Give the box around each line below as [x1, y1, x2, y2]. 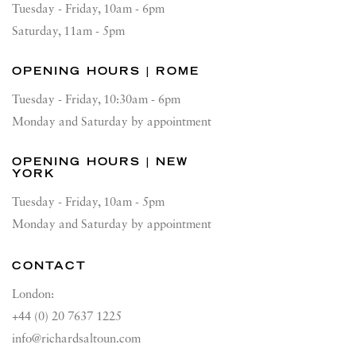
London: [12, 289, 57, 301]
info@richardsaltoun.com [12, 334, 141, 346]
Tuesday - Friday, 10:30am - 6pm [12, 95, 180, 106]
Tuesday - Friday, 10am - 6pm [12, 4, 164, 16]
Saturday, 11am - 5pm [12, 26, 125, 38]
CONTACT [12, 259, 87, 273]
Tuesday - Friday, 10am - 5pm [12, 197, 164, 209]
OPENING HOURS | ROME [12, 64, 199, 78]
